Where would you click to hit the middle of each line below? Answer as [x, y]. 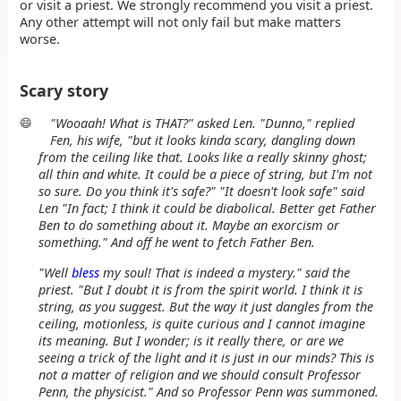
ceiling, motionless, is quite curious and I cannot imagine [201, 323]
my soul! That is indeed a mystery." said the [224, 272]
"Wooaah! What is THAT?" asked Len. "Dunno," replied [202, 124]
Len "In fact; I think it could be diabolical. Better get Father [207, 209]
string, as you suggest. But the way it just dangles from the [205, 306]
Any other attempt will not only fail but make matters [181, 22]
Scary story [64, 91]
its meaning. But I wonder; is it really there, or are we [191, 340]
